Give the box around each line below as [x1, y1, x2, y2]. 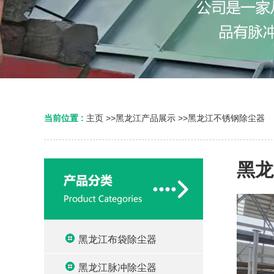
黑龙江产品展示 [116, 113, 176, 123]
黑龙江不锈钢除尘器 [188, 113, 265, 123]
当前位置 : [44, 113, 86, 123]
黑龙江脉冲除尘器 [78, 262, 157, 273]
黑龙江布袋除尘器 [78, 234, 157, 245]
